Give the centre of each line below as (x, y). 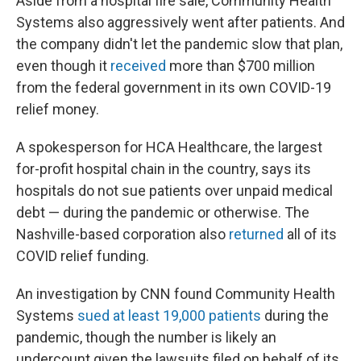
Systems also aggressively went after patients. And (180, 22)
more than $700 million (241, 66)
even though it (63, 66)
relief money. (58, 109)
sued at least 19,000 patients (169, 315)
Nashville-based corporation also (122, 234)
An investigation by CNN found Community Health (176, 294)
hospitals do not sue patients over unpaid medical (174, 191)
